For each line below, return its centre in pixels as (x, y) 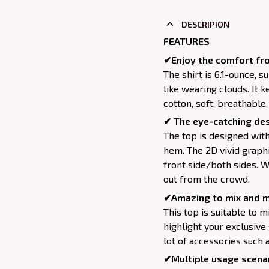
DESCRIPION (205, 24)
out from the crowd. (207, 179)
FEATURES (186, 41)
